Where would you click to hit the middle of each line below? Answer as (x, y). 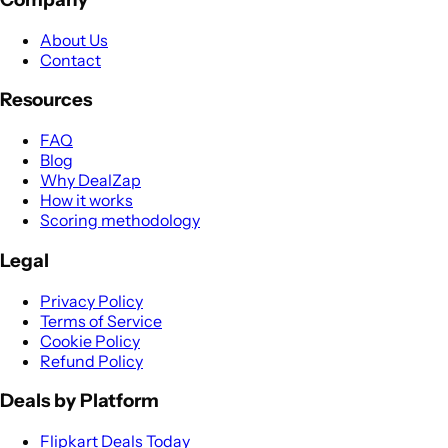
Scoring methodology (120, 220)
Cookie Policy (90, 340)
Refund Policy (91, 360)
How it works (86, 200)
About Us (74, 39)
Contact (70, 59)
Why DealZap (90, 180)
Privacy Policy (91, 300)
